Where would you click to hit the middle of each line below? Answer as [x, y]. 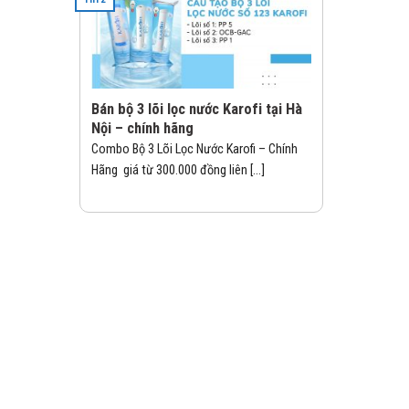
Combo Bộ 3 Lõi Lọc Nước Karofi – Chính [194, 150]
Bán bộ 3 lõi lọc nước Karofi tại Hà [197, 109]
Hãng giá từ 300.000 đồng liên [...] [178, 171]
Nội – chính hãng [142, 128]
